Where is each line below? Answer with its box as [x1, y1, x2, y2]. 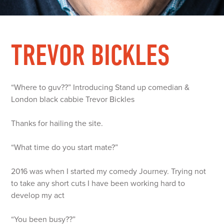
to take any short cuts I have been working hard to [11, 178, 185, 188]
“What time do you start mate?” [11, 142, 118, 152]
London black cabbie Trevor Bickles [11, 94, 135, 104]
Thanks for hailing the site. [11, 118, 103, 128]
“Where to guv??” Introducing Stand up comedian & [11, 82, 190, 92]
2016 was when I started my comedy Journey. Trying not [11, 166, 206, 176]
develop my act [11, 190, 65, 200]
